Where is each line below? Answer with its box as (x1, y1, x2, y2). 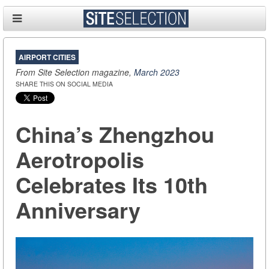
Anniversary (16, 194, 141, 226)
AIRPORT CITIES (19, 52, 76, 63)
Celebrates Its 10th (16, 169, 208, 201)
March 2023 (134, 66, 180, 79)
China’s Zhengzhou (16, 118, 214, 150)
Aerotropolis (16, 144, 144, 175)
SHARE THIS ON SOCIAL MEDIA (16, 79, 113, 89)
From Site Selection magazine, (16, 66, 134, 79)
